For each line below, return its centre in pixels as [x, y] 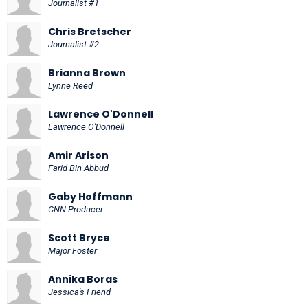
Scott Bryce [79, 238]
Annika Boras [83, 279]
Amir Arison [78, 155]
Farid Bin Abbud [78, 168]
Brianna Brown [87, 73]
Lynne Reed [70, 85]
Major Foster [73, 250]
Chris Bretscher [90, 31]
